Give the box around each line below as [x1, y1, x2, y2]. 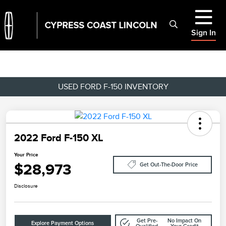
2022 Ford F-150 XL [14, 132, 103, 144]
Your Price [14, 152, 38, 158]
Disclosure [14, 183, 38, 189]
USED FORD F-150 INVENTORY [58, 82, 168, 91]
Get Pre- [136, 217, 157, 223]
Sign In [191, 28, 216, 37]
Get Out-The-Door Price [139, 161, 198, 167]
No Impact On [167, 217, 201, 223]
